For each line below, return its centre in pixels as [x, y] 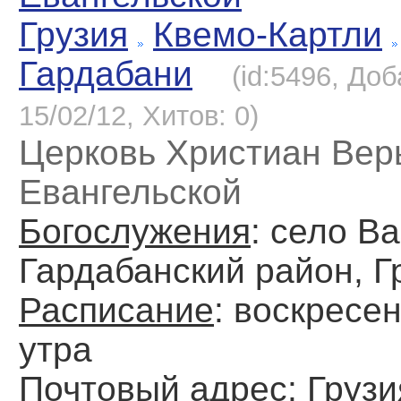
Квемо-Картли [268, 35]
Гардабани [106, 74]
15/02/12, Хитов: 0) [139, 116]
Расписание [116, 311]
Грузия [73, 35]
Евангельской [130, 192]
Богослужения [135, 232]
